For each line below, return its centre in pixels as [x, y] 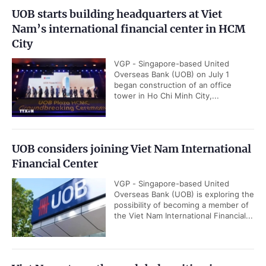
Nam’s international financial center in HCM [129, 29]
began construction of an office [173, 85]
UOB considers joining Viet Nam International [132, 149]
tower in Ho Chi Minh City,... [167, 96]
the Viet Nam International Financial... [183, 216]
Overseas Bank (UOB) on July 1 [172, 74]
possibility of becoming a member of [181, 205]
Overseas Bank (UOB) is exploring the [184, 194]
